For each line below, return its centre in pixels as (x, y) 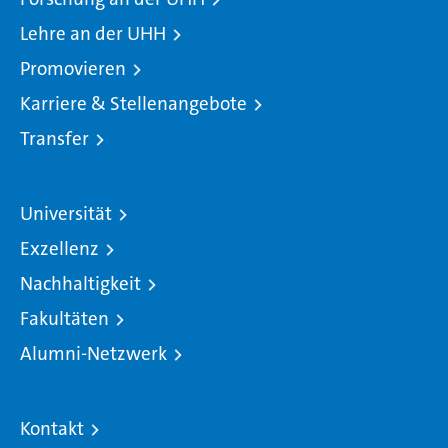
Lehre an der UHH (93, 34)
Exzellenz (59, 249)
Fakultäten (64, 319)
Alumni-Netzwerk (93, 354)
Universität (66, 214)
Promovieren (73, 69)
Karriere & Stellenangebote (133, 104)
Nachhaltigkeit (80, 284)
